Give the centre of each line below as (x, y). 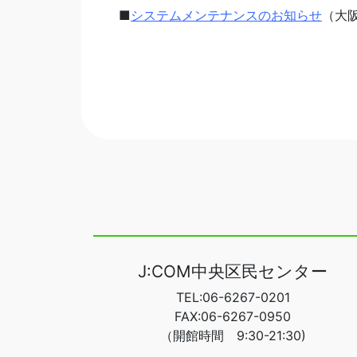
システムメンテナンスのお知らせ (226, 15)
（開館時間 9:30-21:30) (233, 336)
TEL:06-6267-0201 (233, 298)
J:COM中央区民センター (233, 272)
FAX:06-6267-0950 (233, 317)
